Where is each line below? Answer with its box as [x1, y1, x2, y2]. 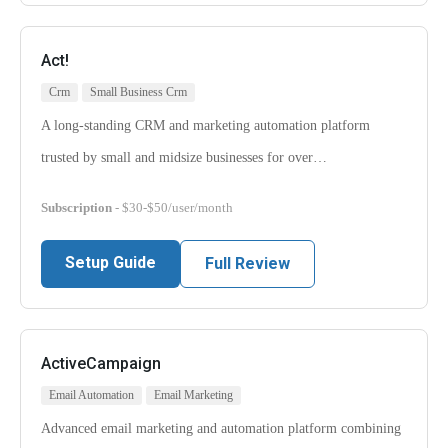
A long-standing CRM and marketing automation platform [41, 118, 370, 134]
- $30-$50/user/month [112, 200, 233, 216]
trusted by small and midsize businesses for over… [41, 150, 327, 166]
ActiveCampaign [41, 354, 161, 374]
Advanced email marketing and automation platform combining [41, 421, 401, 437]
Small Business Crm [90, 85, 187, 100]
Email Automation [49, 388, 134, 403]
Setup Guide [65, 253, 156, 273]
